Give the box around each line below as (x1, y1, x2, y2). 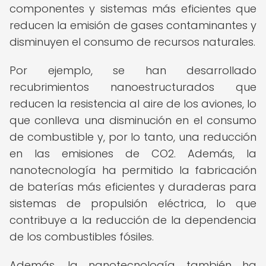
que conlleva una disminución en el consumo (9, 113, 256, 128)
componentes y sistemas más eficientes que (9, 1, 256, 16)
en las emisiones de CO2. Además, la (9, 146, 256, 161)
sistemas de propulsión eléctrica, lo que (9, 196, 256, 211)
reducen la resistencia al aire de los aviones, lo (9, 96, 256, 111)
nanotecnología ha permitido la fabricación (9, 163, 256, 178)
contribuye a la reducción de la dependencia (9, 213, 256, 227)
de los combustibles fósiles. (9, 229, 154, 244)
